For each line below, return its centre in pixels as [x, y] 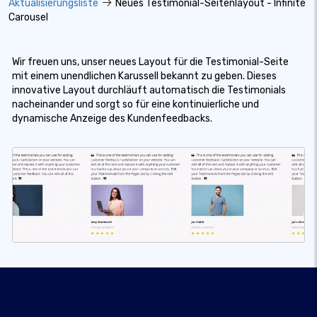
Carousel [28, 17]
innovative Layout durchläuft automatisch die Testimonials [149, 90]
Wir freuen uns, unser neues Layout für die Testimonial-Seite [150, 62]
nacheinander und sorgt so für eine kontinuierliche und [136, 104]
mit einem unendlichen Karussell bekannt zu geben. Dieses [144, 76]
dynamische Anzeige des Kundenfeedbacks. [112, 119]
